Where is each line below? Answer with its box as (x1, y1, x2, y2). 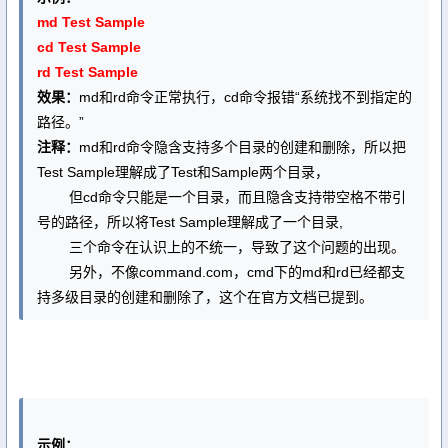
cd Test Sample (37, 39, 141, 55)
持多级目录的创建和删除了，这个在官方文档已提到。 (37, 289, 373, 305)
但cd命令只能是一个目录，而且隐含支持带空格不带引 (37, 189, 406, 205)
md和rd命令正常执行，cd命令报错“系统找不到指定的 (79, 89, 412, 105)
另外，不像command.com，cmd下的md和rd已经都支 (37, 264, 405, 280)
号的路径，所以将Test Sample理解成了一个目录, (37, 214, 343, 230)
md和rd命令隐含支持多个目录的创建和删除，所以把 (79, 139, 406, 155)
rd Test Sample (37, 64, 138, 80)
